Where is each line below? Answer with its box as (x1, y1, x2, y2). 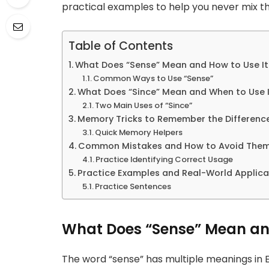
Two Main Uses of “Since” (95, 99, 193, 111)
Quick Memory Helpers (95, 126, 183, 138)
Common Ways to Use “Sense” (93, 72, 214, 84)
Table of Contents (68, 37, 173, 54)
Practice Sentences (95, 180, 172, 192)
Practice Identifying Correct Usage (95, 153, 234, 165)
